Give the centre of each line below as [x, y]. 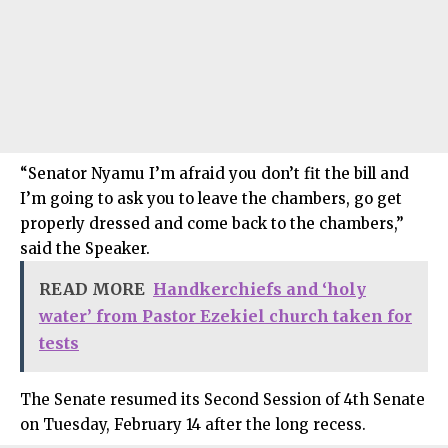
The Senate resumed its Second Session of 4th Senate [222, 399]
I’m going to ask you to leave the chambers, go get [211, 198]
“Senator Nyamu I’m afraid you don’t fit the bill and [214, 173]
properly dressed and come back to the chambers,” [212, 223]
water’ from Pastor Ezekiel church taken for [225, 315]
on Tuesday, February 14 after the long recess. [193, 424]
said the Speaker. [85, 248]
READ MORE [92, 288]
